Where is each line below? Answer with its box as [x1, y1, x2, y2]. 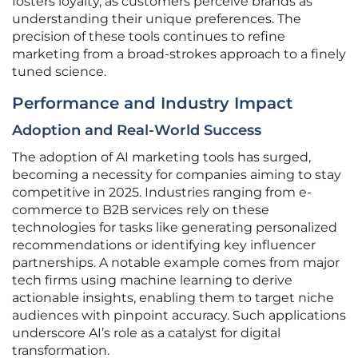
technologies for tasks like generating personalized [12, 220, 337, 236]
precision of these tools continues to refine [12, 29, 285, 45]
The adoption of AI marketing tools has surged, [12, 149, 311, 165]
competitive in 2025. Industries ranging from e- [12, 185, 312, 201]
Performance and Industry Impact [12, 93, 292, 113]
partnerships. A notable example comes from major [12, 255, 340, 271]
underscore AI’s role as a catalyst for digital [12, 325, 280, 341]
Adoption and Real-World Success [12, 121, 261, 140]
